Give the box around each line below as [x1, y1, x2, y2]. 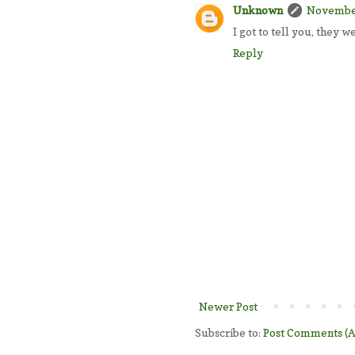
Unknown [233, 2, 283, 17]
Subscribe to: [195, 325, 263, 339]
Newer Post [199, 299, 258, 313]
